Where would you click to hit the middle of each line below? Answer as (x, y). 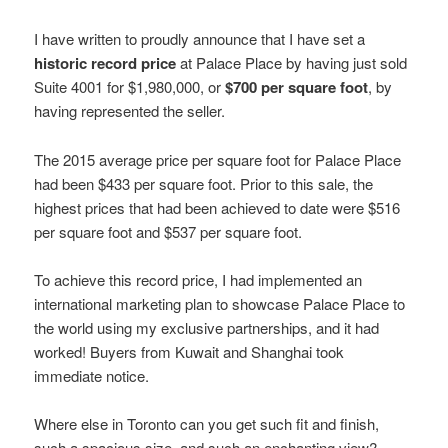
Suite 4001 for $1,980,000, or (130, 87)
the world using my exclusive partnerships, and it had (207, 328)
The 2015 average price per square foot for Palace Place (218, 159)
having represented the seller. (130, 111)
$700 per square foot (297, 87)
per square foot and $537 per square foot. (168, 231)
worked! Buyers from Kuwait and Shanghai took (189, 352)
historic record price (105, 63)
